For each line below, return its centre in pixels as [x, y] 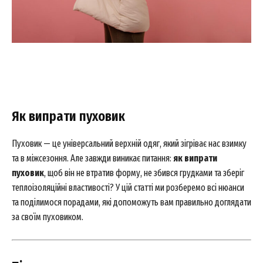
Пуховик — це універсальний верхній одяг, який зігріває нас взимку [129, 144]
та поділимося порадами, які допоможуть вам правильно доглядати [131, 202]
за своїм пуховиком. [48, 217]
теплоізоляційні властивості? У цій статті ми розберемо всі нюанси [128, 188]
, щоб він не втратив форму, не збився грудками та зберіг [144, 173]
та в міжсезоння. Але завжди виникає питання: [92, 158]
